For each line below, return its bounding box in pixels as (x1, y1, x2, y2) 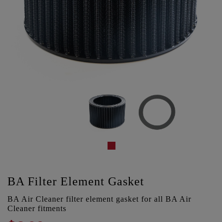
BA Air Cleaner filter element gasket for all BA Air (7, 195, 191, 204)
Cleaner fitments (7, 204, 66, 213)
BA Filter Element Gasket (7, 175, 144, 188)
